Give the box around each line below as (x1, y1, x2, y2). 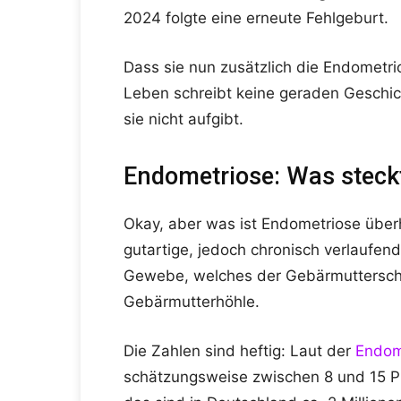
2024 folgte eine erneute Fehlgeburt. (124, 9, 388, 28)
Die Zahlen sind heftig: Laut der (124, 342, 355, 361)
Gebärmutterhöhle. (124, 293, 260, 311)
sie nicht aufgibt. (124, 110, 243, 129)
